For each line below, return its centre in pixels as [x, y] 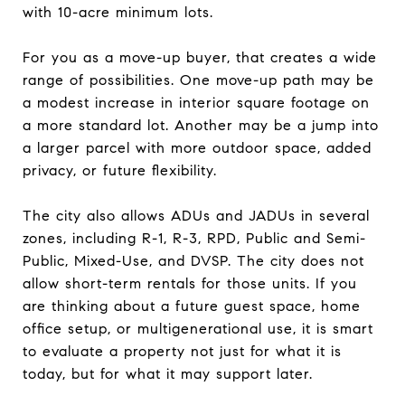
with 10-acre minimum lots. [118, 12]
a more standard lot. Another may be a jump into [201, 125]
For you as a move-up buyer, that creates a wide [200, 57]
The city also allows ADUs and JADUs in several [196, 215]
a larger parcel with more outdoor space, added [197, 147]
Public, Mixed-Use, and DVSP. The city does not [193, 260]
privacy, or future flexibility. [120, 170]
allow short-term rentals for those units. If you [190, 283]
